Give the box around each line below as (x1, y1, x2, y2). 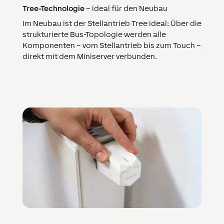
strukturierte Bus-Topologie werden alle (22, 29, 166, 38)
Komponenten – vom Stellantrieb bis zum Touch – (22, 40, 201, 49)
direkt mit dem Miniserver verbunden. (22, 51, 157, 60)
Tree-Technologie (22, 3, 84, 12)
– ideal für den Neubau (84, 3, 167, 12)
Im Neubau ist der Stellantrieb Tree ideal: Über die (22, 18, 201, 27)
